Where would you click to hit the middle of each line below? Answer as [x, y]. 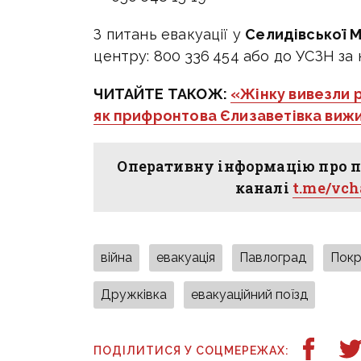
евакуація [186, 258]
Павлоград [273, 258]
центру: [124, 56]
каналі [264, 188]
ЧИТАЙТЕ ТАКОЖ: [162, 94]
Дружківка [134, 295]
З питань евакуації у [170, 35]
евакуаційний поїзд [250, 295]
